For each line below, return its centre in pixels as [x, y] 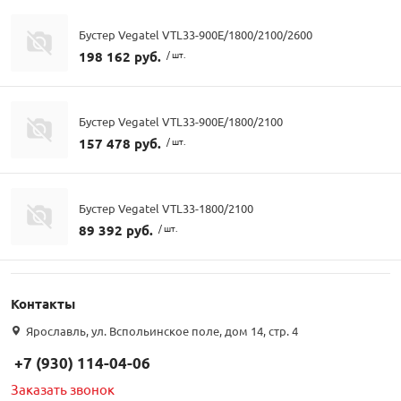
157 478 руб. [120, 143]
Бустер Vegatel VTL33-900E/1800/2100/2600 [196, 34]
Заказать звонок [63, 389]
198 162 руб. [120, 56]
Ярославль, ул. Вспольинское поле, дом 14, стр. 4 [161, 331]
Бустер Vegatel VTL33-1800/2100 [166, 208]
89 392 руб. [116, 230]
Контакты [43, 304]
